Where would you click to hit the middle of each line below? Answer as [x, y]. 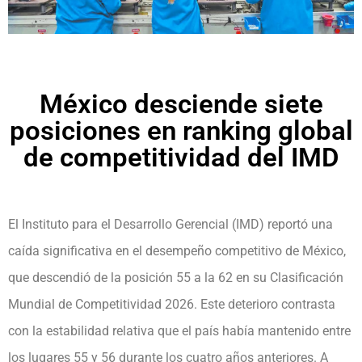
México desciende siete [181, 103]
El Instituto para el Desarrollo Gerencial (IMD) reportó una [170, 224]
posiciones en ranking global [181, 130]
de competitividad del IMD [181, 157]
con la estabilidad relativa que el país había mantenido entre [179, 330]
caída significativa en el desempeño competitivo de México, [177, 250]
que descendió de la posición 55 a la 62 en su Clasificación [176, 277]
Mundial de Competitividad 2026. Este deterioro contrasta [172, 304]
